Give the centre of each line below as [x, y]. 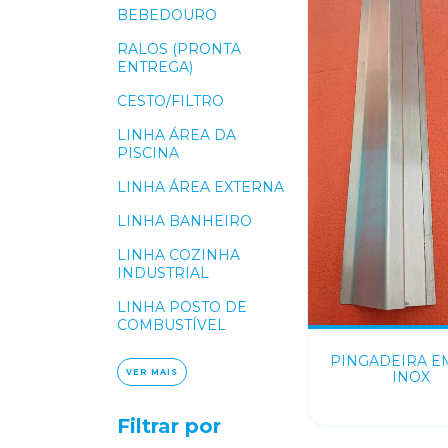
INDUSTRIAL [163, 273]
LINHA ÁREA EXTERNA [200, 187]
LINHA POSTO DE [182, 307]
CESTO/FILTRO [170, 101]
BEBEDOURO [167, 15]
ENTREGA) [155, 67]
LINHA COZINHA [178, 255]
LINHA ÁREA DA [176, 135]
